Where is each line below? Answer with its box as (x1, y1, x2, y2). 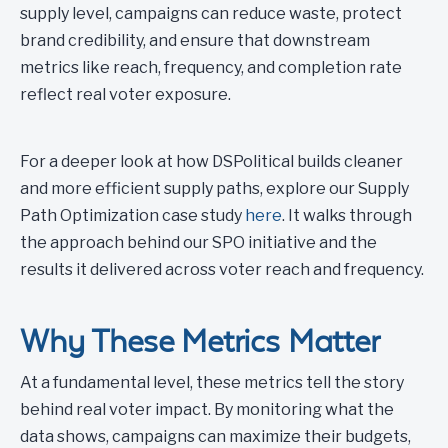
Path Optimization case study (20, 206, 245, 225)
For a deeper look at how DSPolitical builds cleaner (20, 152, 403, 171)
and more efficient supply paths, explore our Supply (20, 179, 409, 198)
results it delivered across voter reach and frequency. (20, 260, 427, 279)
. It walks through (282, 206, 412, 225)
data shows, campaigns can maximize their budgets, (20, 427, 411, 446)
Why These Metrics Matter (20, 323, 380, 359)
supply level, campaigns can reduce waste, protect (20, 4, 402, 23)
